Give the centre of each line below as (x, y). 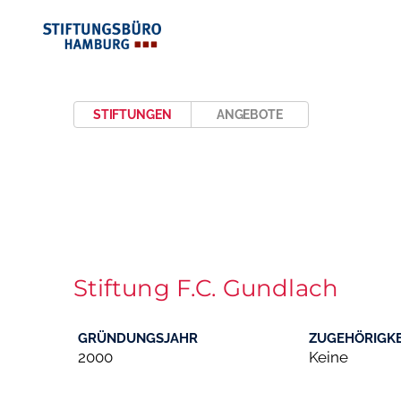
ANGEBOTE (250, 114)
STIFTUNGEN (132, 114)
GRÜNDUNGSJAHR (138, 338)
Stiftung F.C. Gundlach (206, 287)
